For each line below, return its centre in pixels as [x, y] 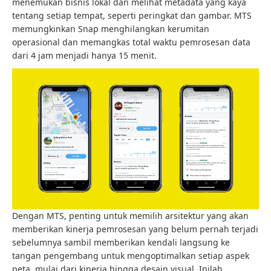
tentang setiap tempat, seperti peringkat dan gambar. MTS [132, 15]
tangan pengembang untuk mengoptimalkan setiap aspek [131, 256]
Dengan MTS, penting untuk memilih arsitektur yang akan [130, 216]
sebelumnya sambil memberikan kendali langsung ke [121, 243]
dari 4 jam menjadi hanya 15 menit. [84, 55]
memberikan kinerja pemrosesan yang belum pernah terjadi [135, 229]
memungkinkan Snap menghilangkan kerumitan [111, 28]
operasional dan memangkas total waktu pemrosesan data [131, 42]
